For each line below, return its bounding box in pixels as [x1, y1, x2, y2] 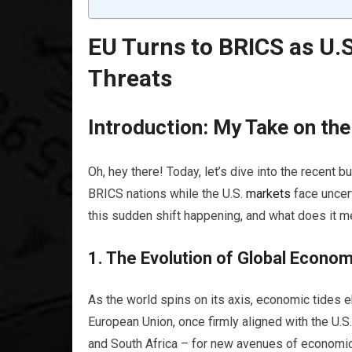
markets [246, 186, 291, 201]
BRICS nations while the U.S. [88, 186, 246, 201]
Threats [88, 64, 172, 92]
